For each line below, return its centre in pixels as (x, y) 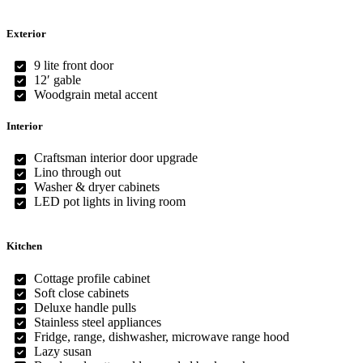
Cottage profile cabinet (92, 278)
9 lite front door (74, 65)
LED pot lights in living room (110, 202)
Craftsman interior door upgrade (116, 158)
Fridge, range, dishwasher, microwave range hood (162, 336)
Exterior (26, 33)
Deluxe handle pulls (85, 307)
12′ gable (58, 79)
